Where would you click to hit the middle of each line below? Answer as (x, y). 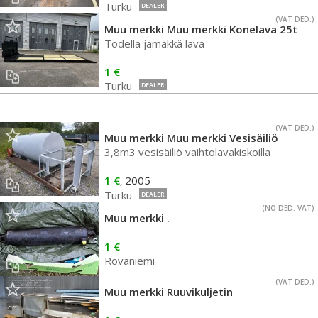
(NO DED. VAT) (288, 208)
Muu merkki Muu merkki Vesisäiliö (191, 138)
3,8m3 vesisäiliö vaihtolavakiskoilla (187, 152)
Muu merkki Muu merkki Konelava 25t (201, 29)
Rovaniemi (130, 261)
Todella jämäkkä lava (154, 43)
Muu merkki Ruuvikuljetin (169, 292)
